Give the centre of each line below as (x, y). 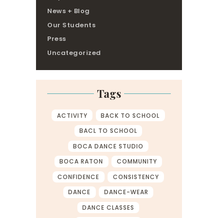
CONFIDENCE (79, 177)
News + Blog (69, 11)
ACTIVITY (72, 115)
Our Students (72, 25)
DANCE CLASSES (108, 208)
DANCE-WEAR (126, 192)
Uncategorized (74, 53)
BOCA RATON (82, 162)
